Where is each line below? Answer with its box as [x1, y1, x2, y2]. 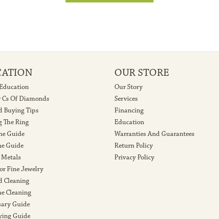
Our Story [114, 83, 143, 92]
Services [114, 94, 138, 104]
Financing [114, 106, 144, 115]
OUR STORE [114, 66, 169, 80]
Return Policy [114, 141, 153, 151]
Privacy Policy [114, 153, 154, 162]
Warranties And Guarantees [114, 130, 195, 139]
